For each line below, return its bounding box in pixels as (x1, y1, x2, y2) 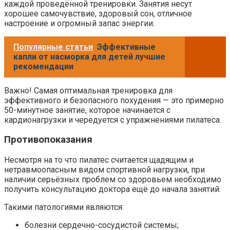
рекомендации (13, 61, 73, 71)
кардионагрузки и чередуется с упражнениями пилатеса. (4, 114, 221, 125)
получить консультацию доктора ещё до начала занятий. (4, 184, 221, 195)
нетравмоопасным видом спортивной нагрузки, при (4, 165, 205, 175)
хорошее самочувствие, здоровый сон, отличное (4, 8, 192, 18)
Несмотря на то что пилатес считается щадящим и (4, 155, 194, 165)
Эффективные (97, 42, 156, 52)
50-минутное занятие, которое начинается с (4, 105, 170, 115)
